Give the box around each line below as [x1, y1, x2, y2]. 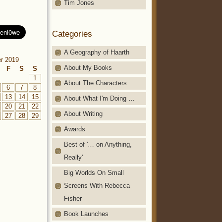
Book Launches [64, 210, 109, 218]
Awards [64, 125, 85, 133]
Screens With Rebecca [64, 181, 130, 189]
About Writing [64, 110, 103, 117]
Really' [64, 153, 83, 161]
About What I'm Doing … [64, 94, 135, 102]
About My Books [64, 63, 112, 71]
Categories [52, 28, 92, 39]
